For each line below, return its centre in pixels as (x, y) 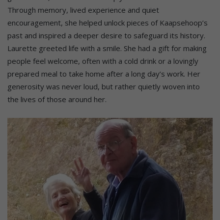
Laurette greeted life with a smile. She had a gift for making (107, 48)
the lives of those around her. (57, 99)
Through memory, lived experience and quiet (83, 10)
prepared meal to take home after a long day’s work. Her (104, 74)
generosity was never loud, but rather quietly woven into (104, 87)
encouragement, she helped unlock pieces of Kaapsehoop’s (108, 23)
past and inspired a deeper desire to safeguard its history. (106, 36)
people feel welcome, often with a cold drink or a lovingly (103, 61)
